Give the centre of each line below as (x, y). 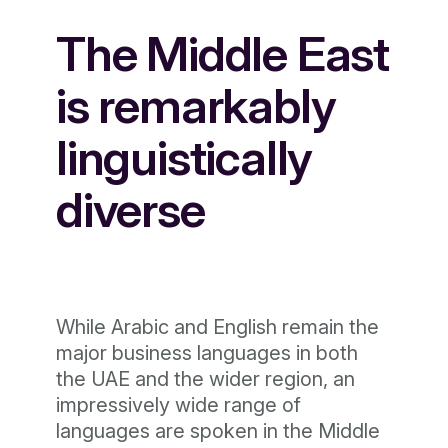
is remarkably (196, 105)
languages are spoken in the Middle (218, 431)
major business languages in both (207, 353)
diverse (130, 209)
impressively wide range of (178, 405)
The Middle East (222, 53)
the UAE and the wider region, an (205, 379)
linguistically (184, 157)
